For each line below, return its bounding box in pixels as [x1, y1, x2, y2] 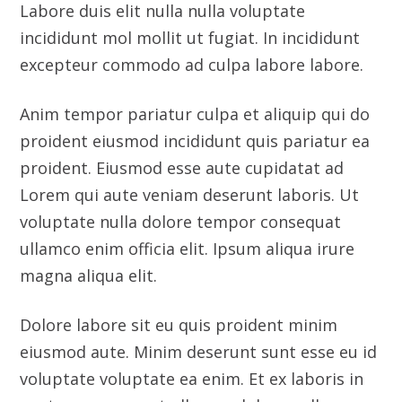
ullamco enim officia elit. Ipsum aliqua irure [20, 118, 355, 140]
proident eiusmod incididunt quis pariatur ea [20, 10, 371, 32]
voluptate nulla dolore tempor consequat [20, 91, 342, 113]
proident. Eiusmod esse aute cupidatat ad [20, 37, 345, 59]
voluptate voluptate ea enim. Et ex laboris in [20, 248, 364, 270]
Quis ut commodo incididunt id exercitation [20, 301, 359, 324]
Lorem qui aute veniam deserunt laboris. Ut [20, 64, 360, 86]
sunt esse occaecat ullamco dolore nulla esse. [20, 275, 371, 297]
